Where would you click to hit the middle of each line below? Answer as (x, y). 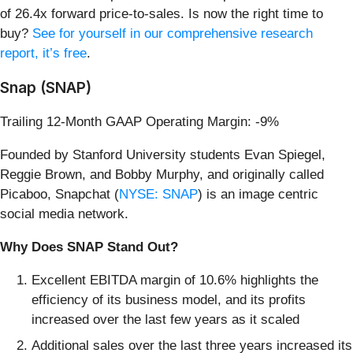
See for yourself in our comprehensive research (173, 33)
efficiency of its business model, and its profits (169, 299)
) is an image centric (258, 194)
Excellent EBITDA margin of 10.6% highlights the (175, 280)
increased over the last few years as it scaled (165, 319)
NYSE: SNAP (158, 194)
